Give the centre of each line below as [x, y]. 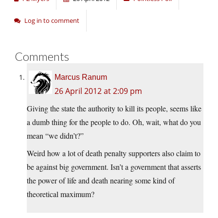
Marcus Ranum [81, 77]
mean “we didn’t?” [55, 136]
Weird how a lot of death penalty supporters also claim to [114, 153]
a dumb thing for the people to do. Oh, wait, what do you [114, 122]
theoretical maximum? [61, 194]
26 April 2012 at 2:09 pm [98, 91]
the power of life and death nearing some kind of [101, 181]
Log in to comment [52, 21]
